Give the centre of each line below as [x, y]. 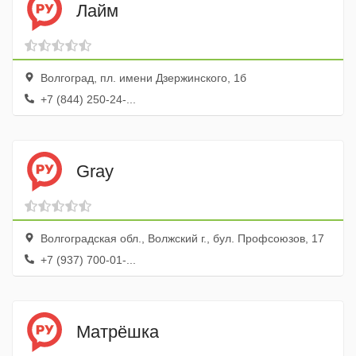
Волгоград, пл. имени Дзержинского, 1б [142, 78]
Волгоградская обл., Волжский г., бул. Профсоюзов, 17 [181, 238]
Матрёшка [118, 331]
